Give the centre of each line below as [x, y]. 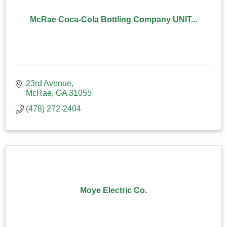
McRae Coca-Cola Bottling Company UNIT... [113, 19]
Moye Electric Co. [113, 190]
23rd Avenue [49, 83]
